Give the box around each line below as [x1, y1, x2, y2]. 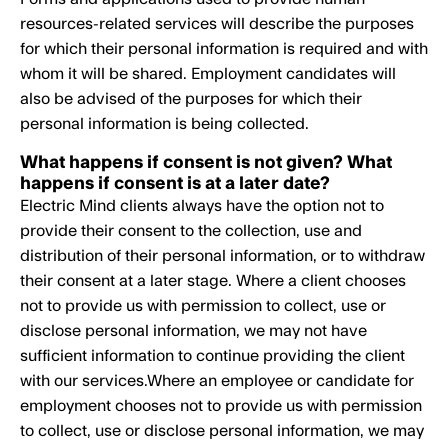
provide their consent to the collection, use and [20, 223, 362, 239]
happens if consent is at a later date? [20, 175, 330, 192]
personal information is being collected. [20, 116, 309, 132]
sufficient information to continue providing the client [20, 348, 405, 364]
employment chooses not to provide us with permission [20, 398, 422, 414]
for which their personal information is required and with [20, 41, 428, 57]
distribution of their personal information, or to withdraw [20, 248, 425, 264]
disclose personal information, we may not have [20, 323, 367, 339]
